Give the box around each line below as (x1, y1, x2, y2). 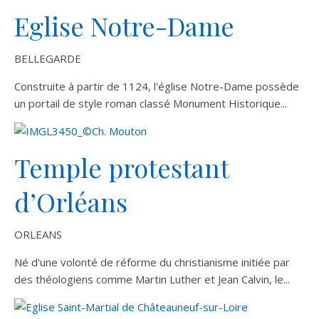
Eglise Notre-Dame (14, 9, 234, 43)
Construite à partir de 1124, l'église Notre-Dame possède (14, 79, 299, 93)
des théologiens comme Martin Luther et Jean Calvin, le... (14, 272, 290, 286)
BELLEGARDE (14, 51, 81, 66)
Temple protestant (14, 150, 229, 184)
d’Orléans (14, 184, 127, 219)
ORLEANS (14, 227, 62, 241)
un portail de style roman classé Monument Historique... (14, 96, 287, 110)
